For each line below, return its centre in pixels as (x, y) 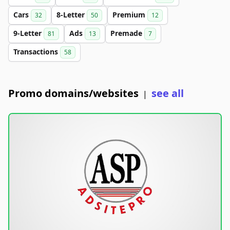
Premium (130, 15)
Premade (127, 33)
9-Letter (28, 33)
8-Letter (72, 15)
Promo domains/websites (73, 93)
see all (168, 93)
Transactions (37, 52)
